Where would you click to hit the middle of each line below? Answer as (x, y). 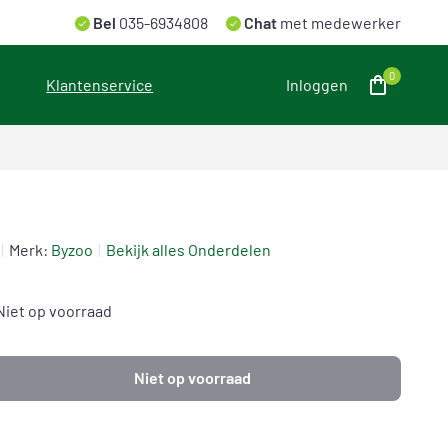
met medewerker (340, 22)
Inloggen (316, 84)
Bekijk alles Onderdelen (188, 249)
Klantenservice (100, 84)
